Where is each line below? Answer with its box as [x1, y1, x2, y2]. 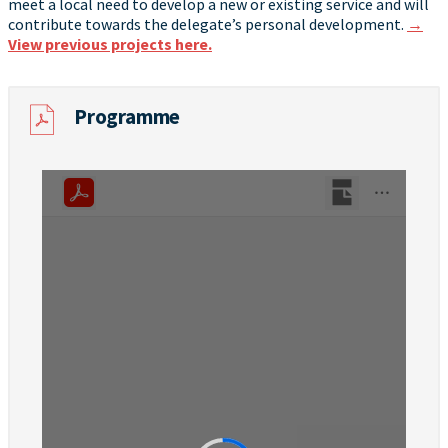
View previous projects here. [8, 34, 212, 55]
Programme [74, 103, 181, 131]
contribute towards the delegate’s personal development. [8, 14, 407, 35]
